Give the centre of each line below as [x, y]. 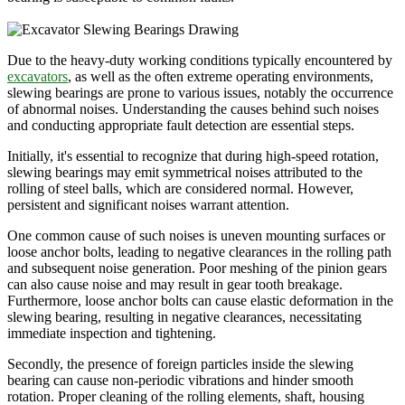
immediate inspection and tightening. [112, 333]
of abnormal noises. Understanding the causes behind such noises [193, 108]
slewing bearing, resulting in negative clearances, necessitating [184, 316]
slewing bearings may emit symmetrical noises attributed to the [185, 172]
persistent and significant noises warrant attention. [148, 204]
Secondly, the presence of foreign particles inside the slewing [180, 363]
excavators [38, 76]
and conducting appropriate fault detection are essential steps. [181, 125]
